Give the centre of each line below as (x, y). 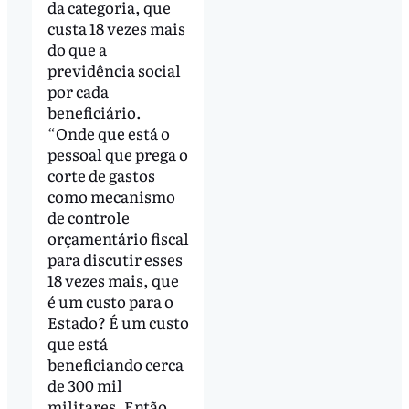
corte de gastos (101, 175)
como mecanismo (111, 196)
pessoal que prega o (117, 154)
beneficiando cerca (115, 364)
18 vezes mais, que (113, 280)
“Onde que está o (108, 133)
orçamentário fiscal (118, 238)
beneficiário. (94, 112)
